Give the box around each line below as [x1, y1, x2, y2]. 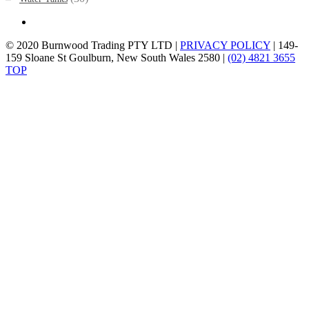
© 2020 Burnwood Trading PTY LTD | [6, 39, 180, 52]
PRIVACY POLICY [180, 39, 270, 52]
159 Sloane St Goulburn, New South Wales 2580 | [6, 52, 228, 64]
